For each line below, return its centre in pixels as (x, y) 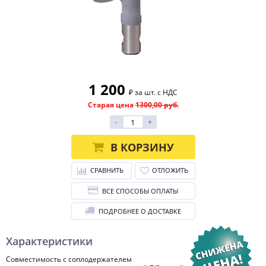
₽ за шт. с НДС (153, 92)
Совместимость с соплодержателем (69, 259)
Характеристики (49, 241)
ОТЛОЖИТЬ (170, 170)
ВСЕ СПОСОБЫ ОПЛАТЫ (140, 191)
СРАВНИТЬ (107, 170)
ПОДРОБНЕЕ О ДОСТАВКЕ (140, 211)
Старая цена (111, 105)
